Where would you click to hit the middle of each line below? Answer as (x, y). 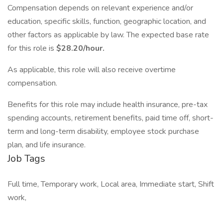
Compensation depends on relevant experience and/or (100, 8)
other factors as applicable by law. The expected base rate (108, 35)
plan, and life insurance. (47, 145)
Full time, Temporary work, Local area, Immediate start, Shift (111, 184)
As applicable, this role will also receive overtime (92, 70)
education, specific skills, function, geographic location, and (107, 21)
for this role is (32, 48)
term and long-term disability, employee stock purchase (103, 131)
